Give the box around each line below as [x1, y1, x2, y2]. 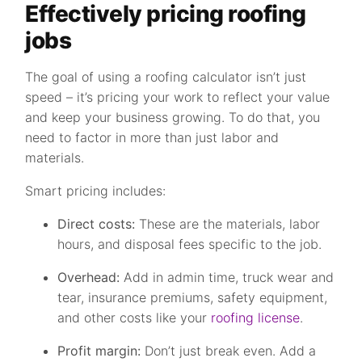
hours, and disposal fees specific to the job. [57, 236, 322, 252]
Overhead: [57, 269, 120, 285]
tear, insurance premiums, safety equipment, [57, 289, 328, 305]
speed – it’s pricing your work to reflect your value [25, 89, 330, 105]
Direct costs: [57, 216, 136, 232]
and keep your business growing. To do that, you [25, 109, 321, 125]
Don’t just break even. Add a [141, 343, 317, 359]
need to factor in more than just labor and [25, 129, 280, 145]
